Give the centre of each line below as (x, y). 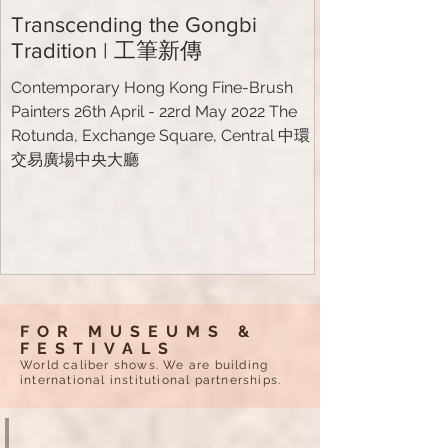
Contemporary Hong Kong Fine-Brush (152, 87)
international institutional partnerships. (151, 379)
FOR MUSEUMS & (138, 331)
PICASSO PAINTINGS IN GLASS (109, 428)
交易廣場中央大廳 (75, 159)
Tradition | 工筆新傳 (106, 50)
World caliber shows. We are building (144, 364)
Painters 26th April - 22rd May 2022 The (154, 111)
